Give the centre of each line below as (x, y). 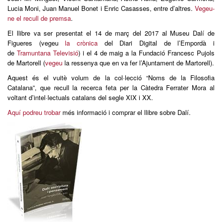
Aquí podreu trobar (34, 112)
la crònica (82, 43)
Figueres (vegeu (36, 43)
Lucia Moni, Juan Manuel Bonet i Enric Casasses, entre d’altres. (101, 8)
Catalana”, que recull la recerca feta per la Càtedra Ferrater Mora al (111, 87)
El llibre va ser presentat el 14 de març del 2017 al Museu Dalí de (111, 33)
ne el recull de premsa (39, 18)
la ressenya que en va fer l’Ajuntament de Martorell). (138, 63)
